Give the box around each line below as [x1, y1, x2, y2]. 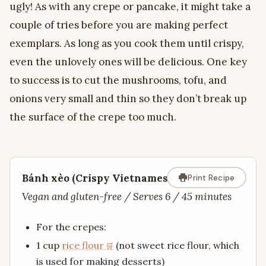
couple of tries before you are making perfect [9, 18, 228, 32]
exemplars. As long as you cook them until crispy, [9, 37, 244, 50]
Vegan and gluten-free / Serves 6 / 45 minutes [22, 190, 232, 204]
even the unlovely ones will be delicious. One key [9, 55, 247, 69]
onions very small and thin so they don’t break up [9, 92, 246, 106]
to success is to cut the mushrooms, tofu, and [9, 74, 227, 87]
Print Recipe [188, 172, 235, 183]
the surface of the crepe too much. [9, 110, 176, 124]
